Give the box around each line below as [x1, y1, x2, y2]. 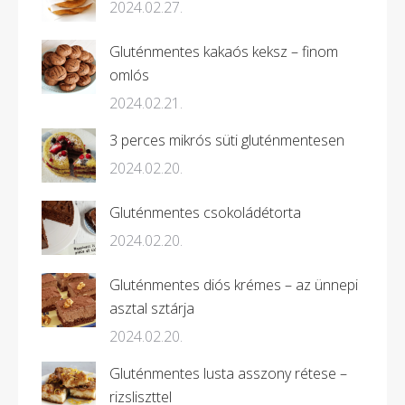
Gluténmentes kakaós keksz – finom [109, 41, 338, 61]
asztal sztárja [109, 297, 194, 318]
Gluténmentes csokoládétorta [109, 202, 301, 222]
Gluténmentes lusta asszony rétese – [109, 363, 347, 383]
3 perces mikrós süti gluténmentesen [109, 129, 344, 150]
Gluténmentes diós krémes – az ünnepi [109, 274, 358, 295]
